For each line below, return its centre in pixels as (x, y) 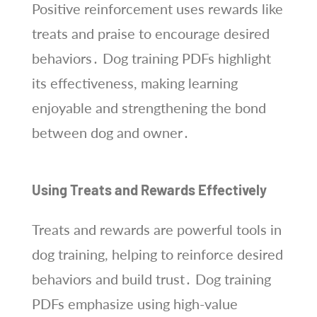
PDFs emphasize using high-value (134, 303)
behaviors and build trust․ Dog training (151, 278)
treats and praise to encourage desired (150, 33)
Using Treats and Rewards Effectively (149, 189)
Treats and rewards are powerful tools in (156, 229)
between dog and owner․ (110, 132)
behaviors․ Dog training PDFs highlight (151, 58)
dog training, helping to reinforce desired (157, 254)
